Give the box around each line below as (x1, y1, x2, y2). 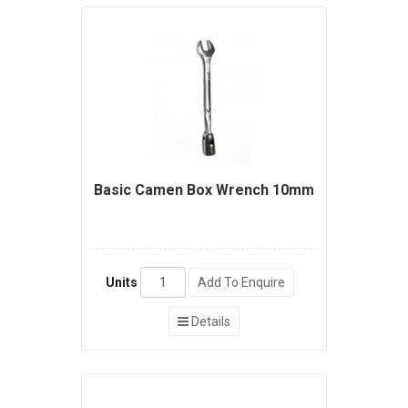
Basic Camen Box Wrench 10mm (94, 181, 314, 199)
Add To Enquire (197, 275, 285, 291)
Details (189, 314, 230, 330)
